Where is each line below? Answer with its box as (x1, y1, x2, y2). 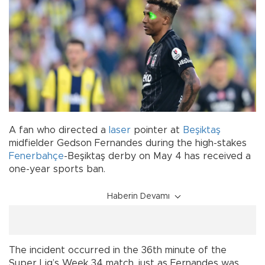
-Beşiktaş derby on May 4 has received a (64, 151, 251, 161)
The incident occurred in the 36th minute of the (9, 245, 227, 256)
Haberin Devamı (107, 192, 170, 201)
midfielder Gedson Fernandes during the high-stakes (9, 138, 247, 148)
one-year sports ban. (9, 164, 105, 174)
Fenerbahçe (9, 151, 64, 161)
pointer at (131, 125, 183, 135)
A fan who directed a (9, 125, 109, 135)
